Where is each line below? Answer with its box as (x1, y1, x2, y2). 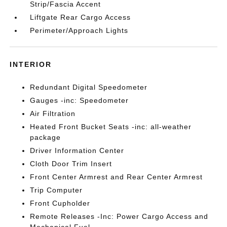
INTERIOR (10, 60, 52, 68)
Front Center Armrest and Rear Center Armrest (30, 173, 203, 181)
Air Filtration (30, 109, 76, 118)
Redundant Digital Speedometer (30, 83, 148, 91)
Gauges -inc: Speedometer (30, 96, 129, 104)
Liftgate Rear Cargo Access (30, 13, 131, 21)
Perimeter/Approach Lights (30, 26, 129, 34)
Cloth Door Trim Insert (30, 160, 112, 168)
